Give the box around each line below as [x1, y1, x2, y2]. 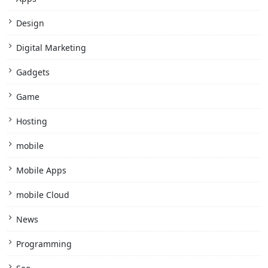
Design [16, 17, 44, 29]
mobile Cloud [16, 189, 69, 200]
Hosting [16, 115, 47, 127]
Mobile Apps [16, 165, 66, 176]
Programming [16, 238, 72, 249]
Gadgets [16, 66, 50, 78]
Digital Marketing [16, 42, 86, 53]
